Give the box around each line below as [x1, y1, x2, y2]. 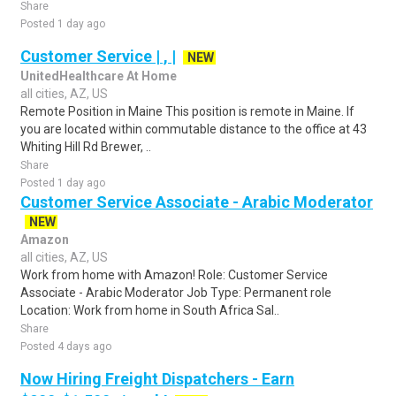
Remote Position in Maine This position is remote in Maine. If [20, 104, 354, 118]
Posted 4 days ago [20, 340, 111, 353]
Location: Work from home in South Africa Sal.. [20, 303, 279, 317]
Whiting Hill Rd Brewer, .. [20, 140, 151, 154]
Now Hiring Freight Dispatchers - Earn [20, 369, 294, 388]
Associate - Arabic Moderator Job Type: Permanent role [20, 286, 331, 300]
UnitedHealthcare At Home [20, 69, 177, 83]
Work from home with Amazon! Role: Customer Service [20, 268, 328, 282]
